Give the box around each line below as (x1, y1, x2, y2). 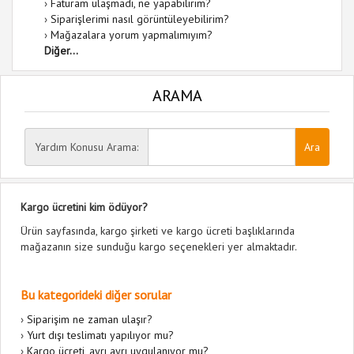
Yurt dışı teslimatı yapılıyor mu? (27, 328, 174, 342)
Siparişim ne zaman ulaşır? (27, 312, 153, 326)
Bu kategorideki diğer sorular (21, 287, 171, 303)
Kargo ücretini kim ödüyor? (21, 200, 148, 214)
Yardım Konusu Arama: (35, 140, 138, 154)
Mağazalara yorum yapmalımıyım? (51, 28, 213, 42)
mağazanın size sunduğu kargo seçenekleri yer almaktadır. (21, 239, 297, 254)
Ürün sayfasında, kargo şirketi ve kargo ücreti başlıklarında (21, 224, 295, 238)
